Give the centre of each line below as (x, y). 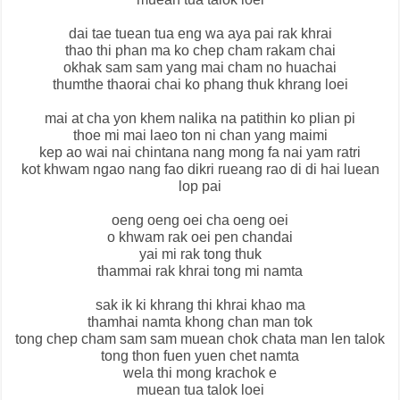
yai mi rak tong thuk (200, 254)
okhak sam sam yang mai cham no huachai (200, 68)
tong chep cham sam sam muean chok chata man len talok (200, 339)
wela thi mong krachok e (200, 373)
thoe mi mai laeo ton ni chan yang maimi (200, 136)
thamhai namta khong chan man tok (200, 322)
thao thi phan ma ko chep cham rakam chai (200, 51)
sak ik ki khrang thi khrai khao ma (200, 305)
